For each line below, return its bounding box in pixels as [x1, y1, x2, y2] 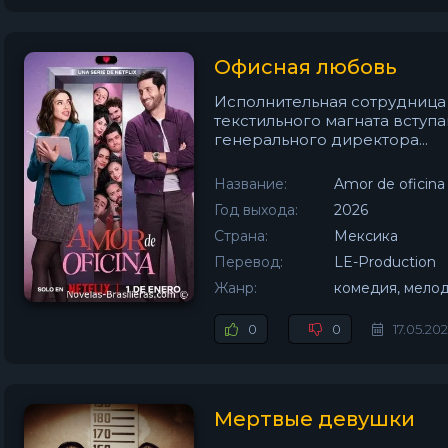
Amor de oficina [334, 175, 445, 193]
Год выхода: [214, 201, 298, 219]
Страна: [214, 227, 268, 245]
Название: [214, 175, 287, 193]
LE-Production [334, 253, 436, 271]
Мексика [334, 227, 398, 245]
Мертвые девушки [214, 407, 415, 431]
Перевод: [214, 253, 283, 271]
